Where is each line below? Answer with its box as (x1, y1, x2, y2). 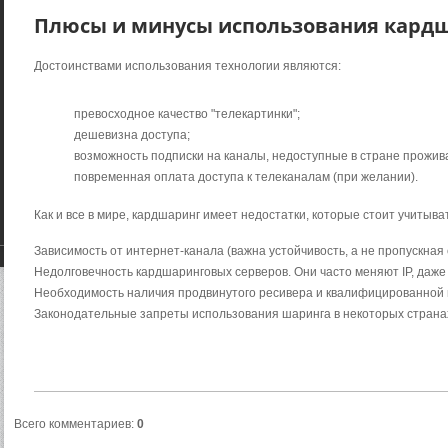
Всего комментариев (14, 417, 131, 432)
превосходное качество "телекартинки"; (74, 107, 300, 122)
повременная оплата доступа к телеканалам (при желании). (74, 170, 418, 185)
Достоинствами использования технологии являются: (34, 59, 341, 74)
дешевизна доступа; (74, 128, 190, 143)
